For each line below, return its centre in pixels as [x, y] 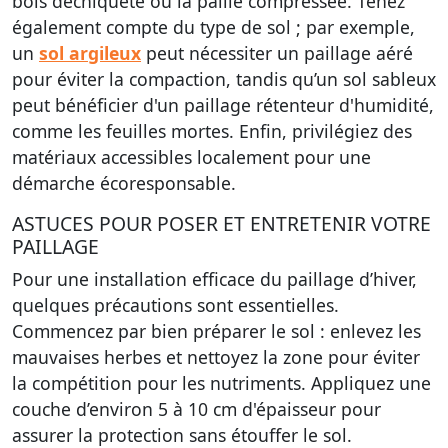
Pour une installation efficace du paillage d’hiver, [214, 279]
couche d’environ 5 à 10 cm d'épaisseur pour [196, 409]
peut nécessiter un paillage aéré [277, 53]
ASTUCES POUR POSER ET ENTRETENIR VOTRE [221, 223]
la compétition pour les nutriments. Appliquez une [221, 383]
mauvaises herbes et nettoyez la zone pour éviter [216, 357]
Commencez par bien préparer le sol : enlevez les [216, 331]
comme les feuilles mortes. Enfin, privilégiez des [212, 131]
